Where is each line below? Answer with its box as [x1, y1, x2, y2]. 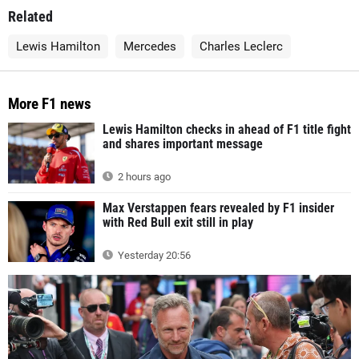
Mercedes [123, 39, 176, 54]
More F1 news [8, 95, 91, 114]
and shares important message [103, 136, 263, 152]
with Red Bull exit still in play [103, 214, 253, 230]
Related [8, 8, 53, 26]
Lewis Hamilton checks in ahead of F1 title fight [103, 122, 351, 138]
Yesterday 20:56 [115, 248, 191, 261]
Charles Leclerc [200, 39, 283, 54]
